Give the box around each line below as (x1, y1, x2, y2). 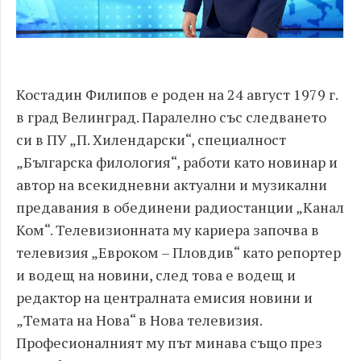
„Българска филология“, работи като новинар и (16, 151, 338, 172)
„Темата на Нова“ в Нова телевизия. (16, 309, 262, 330)
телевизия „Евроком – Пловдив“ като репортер (16, 242, 341, 262)
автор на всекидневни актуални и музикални (16, 174, 327, 194)
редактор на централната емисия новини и (16, 287, 313, 307)
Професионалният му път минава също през (16, 332, 322, 352)
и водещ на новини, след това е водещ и (16, 264, 296, 284)
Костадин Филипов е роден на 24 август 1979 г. (16, 84, 338, 104)
